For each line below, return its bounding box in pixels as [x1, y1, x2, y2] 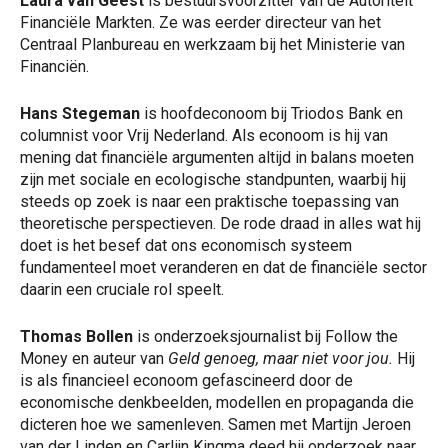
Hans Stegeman [20, 103, 144, 123]
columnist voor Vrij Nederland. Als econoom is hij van [20, 125, 388, 145]
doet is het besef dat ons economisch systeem [20, 235, 352, 255]
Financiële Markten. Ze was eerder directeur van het [20, 12, 381, 32]
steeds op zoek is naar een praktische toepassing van [20, 191, 399, 211]
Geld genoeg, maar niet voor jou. [168, 348, 397, 368]
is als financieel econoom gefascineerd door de [20, 370, 353, 390]
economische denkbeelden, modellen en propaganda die [20, 392, 414, 412]
